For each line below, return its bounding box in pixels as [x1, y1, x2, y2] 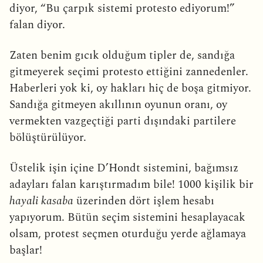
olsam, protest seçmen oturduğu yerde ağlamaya [9, 225, 246, 242]
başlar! [9, 241, 42, 259]
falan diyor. [9, 16, 65, 33]
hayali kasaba [9, 192, 73, 210]
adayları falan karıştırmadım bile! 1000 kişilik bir [9, 176, 254, 193]
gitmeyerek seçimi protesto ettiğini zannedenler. [9, 63, 248, 80]
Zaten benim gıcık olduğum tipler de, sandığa [9, 46, 235, 64]
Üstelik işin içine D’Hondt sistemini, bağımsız [9, 159, 238, 177]
